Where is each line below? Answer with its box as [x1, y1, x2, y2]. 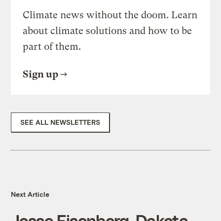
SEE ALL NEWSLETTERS [20, 118, 101, 127]
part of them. [23, 41, 81, 53]
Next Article [11, 190, 50, 199]
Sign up [23, 69, 59, 80]
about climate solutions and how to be [23, 25, 192, 37]
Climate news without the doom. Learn [23, 9, 198, 21]
